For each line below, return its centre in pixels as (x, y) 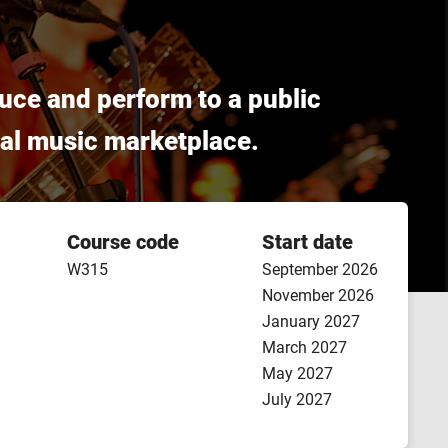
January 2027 (310, 321)
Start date (307, 242)
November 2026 (317, 295)
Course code (123, 242)
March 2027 (304, 347)
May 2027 (297, 373)
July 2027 (296, 399)
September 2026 (319, 269)
